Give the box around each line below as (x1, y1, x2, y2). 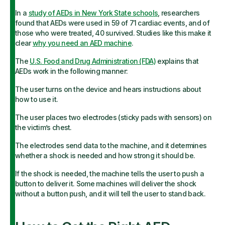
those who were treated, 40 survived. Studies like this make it (15, 29, 211, 37)
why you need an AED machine (32, 39, 132, 47)
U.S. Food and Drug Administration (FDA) (30, 57, 156, 65)
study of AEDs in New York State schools (28, 9, 158, 17)
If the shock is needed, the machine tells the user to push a (15, 169, 204, 178)
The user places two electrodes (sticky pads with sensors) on (15, 113, 211, 122)
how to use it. (15, 95, 58, 103)
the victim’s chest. (15, 123, 72, 132)
